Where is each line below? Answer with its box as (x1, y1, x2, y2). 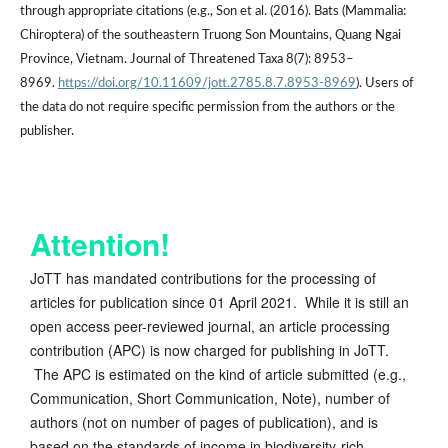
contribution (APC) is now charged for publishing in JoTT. (30, 340, 389, 361)
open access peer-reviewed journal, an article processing (30, 316, 390, 337)
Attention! (30, 222, 170, 266)
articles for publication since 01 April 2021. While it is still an (30, 292, 409, 313)
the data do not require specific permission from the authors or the (19, 101, 395, 115)
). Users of (355, 77, 414, 91)
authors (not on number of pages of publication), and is (30, 412, 378, 433)
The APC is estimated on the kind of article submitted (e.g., (30, 364, 406, 385)
